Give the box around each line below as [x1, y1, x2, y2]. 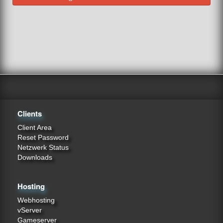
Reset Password [17, 133, 69, 141]
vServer [17, 206, 42, 214]
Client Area [17, 123, 52, 131]
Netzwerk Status [17, 143, 69, 151]
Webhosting [17, 196, 55, 204]
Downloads [17, 153, 52, 161]
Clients [17, 108, 42, 119]
